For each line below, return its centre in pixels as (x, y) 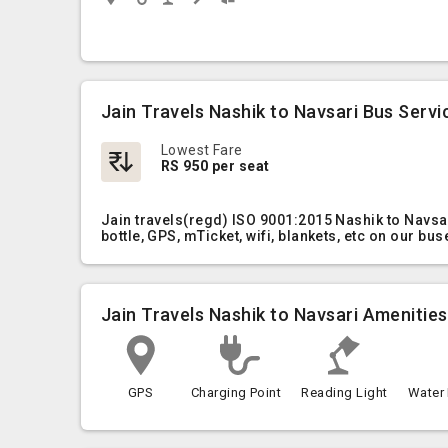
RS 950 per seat (215, 166)
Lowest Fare (201, 150)
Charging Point (236, 392)
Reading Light (344, 392)
